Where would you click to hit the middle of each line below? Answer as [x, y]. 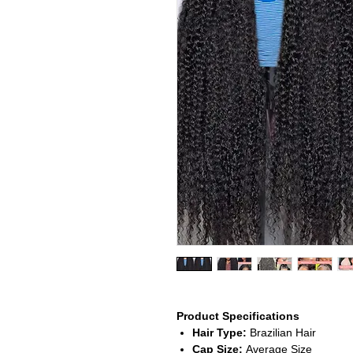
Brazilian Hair [281, 332]
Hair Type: [219, 332]
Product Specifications [238, 316]
